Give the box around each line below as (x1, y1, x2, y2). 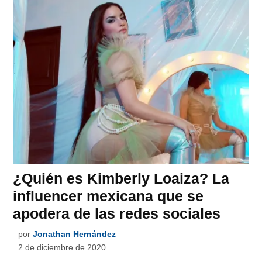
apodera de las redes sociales (13, 205, 221, 222)
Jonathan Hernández (33, 229, 116, 239)
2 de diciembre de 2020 (18, 243, 106, 253)
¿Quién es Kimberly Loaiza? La (13, 170, 230, 187)
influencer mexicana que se (13, 188, 204, 205)
